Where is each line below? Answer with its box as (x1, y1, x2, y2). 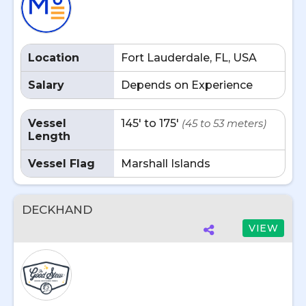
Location (28, 51, 79, 64)
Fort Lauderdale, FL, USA (121, 51, 257, 64)
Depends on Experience (121, 79, 253, 92)
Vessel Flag (28, 157, 95, 170)
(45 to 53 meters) (182, 117, 266, 130)
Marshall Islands (121, 157, 210, 170)
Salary (28, 79, 64, 92)
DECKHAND (22, 203, 92, 217)
